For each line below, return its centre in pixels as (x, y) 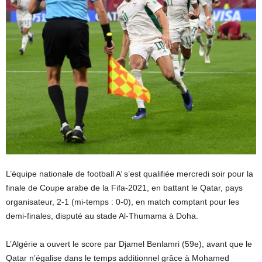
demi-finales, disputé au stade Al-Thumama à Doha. (102, 216)
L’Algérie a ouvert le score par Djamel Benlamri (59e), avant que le (129, 244)
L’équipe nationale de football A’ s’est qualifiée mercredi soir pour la (130, 174)
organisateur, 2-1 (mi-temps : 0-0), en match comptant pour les (123, 202)
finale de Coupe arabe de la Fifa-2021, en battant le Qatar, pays (124, 188)
